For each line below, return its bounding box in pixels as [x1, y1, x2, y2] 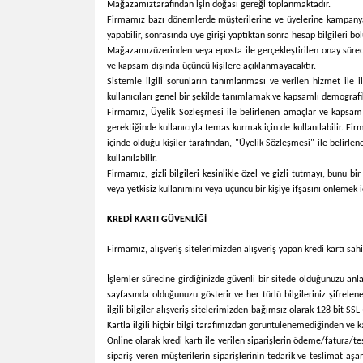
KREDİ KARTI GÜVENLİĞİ [107, 215, 207, 224]
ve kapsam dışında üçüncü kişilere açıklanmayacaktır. [107, 62, 316, 71]
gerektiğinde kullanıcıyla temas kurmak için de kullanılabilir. [107, 123, 346, 133]
